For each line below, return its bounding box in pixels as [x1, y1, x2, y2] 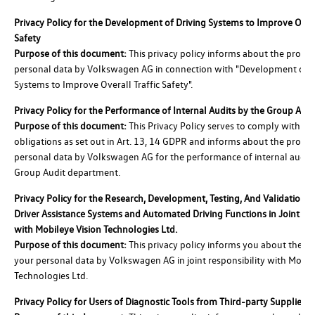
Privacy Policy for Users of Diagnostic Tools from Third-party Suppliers [14, 294, 309, 308]
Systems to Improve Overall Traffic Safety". [14, 77, 193, 91]
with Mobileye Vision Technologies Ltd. [14, 221, 177, 236]
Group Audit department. [14, 165, 120, 179]
